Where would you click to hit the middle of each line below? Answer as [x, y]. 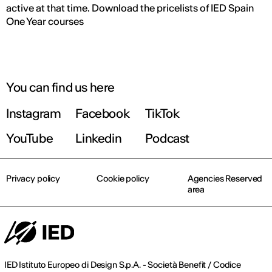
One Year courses [45, 22]
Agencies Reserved [225, 179]
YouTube [30, 138]
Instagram [34, 114]
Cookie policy [123, 179]
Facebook [103, 114]
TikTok [162, 114]
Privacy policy [33, 179]
